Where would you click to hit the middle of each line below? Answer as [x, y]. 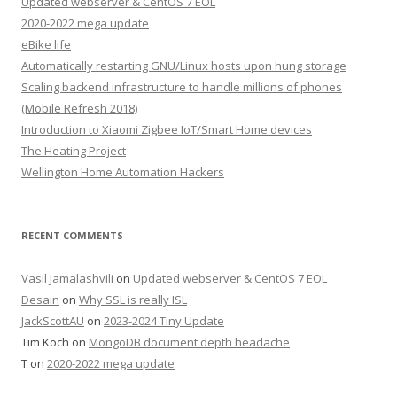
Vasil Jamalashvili [67, 278]
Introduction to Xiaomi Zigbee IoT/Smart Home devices [167, 129]
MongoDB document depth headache [189, 342]
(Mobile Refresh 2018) [79, 108]
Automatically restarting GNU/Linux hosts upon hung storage [184, 66]
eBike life [46, 44]
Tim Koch [45, 342]
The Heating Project [74, 151]
